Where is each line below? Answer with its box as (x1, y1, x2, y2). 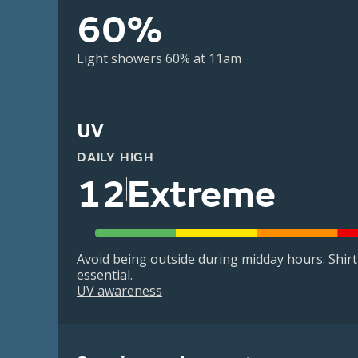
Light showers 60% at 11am (77, 50, 241, 67)
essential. (77, 266, 133, 284)
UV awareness (77, 282, 162, 300)
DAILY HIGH (77, 149, 154, 165)
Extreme (127, 171, 276, 219)
